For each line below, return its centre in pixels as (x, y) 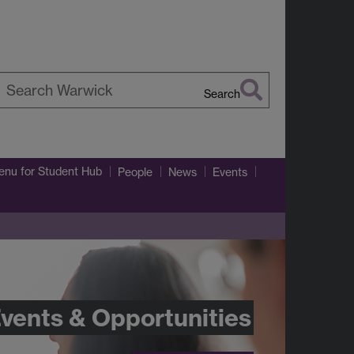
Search (222, 94)
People (135, 171)
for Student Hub (60, 171)
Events (230, 171)
